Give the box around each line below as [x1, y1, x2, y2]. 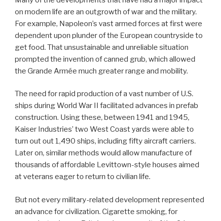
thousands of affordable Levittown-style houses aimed [15, 160, 199, 170]
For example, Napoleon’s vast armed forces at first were [15, 19, 202, 28]
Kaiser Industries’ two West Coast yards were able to [15, 125, 194, 134]
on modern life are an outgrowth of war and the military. [15, 7, 197, 16]
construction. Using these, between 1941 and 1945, [15, 113, 189, 122]
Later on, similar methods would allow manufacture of [15, 148, 192, 158]
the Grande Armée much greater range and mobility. [15, 66, 188, 75]
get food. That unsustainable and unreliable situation [15, 42, 188, 52]
